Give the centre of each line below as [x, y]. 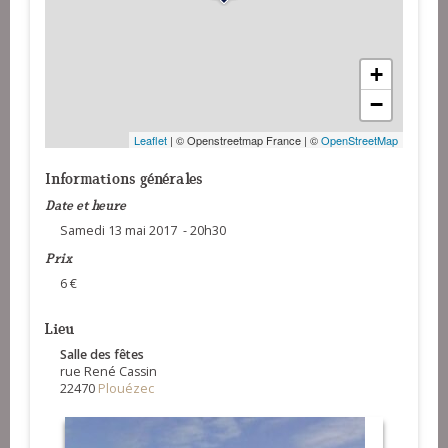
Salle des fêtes [102, 354]
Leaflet [150, 139]
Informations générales [124, 176]
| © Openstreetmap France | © [244, 139]
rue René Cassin [108, 371]
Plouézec [126, 388]
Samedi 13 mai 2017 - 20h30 [143, 230]
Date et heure [85, 203]
